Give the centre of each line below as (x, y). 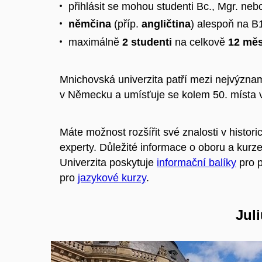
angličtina (166, 24)
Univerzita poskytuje (108, 162)
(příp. (128, 24)
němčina (91, 24)
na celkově (200, 42)
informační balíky (196, 162)
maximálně (95, 42)
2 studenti (147, 42)
